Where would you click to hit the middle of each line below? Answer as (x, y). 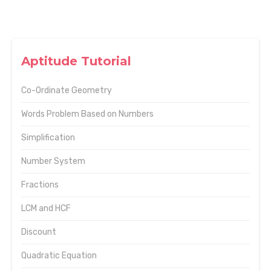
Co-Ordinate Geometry (67, 90)
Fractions (40, 185)
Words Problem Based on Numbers (87, 114)
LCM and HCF (46, 208)
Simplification (48, 138)
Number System (53, 161)
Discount (39, 232)
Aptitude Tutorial (76, 61)
